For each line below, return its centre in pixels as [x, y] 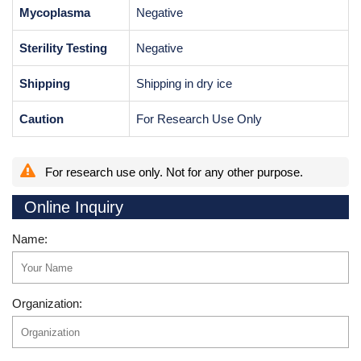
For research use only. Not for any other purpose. [172, 172]
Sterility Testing [63, 48]
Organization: [47, 303]
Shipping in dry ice [184, 83]
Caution [41, 119]
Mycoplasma [55, 12]
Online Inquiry [74, 207]
